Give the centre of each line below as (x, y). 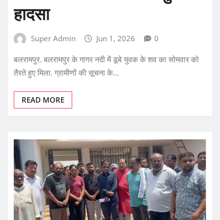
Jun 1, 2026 (116, 38)
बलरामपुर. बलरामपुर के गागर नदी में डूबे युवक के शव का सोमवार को (106, 60)
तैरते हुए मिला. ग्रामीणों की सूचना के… (66, 73)
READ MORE (43, 100)
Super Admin (53, 38)
